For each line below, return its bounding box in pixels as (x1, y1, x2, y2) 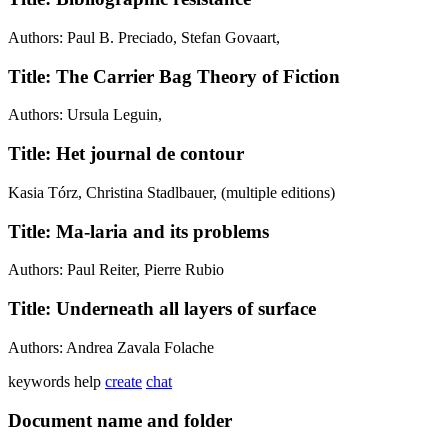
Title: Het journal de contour (8, 143, 244, 165)
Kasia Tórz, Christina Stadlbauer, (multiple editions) (8, 183, 335, 201)
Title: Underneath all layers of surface (8, 298, 316, 320)
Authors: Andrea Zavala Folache (8, 338, 214, 356)
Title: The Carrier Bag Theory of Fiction (8, 65, 340, 87)
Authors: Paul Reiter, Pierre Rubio (8, 261, 224, 279)
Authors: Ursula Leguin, (8, 106, 162, 124)
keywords (8, 372, 70, 390)
